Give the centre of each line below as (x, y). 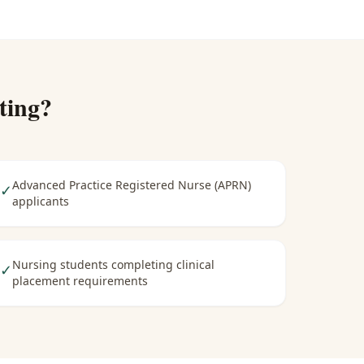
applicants (40, 201)
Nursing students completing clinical (113, 264)
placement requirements (80, 281)
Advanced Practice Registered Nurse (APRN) (131, 185)
